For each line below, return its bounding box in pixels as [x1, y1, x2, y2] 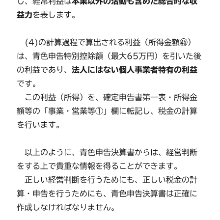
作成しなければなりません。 [17, 203, 119, 211]
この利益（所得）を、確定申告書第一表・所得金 [17, 93, 198, 101]
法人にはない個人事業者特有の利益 [72, 65, 198, 74]
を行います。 [17, 120, 64, 129]
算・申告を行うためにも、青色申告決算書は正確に [17, 189, 198, 197]
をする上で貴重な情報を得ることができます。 [17, 162, 182, 170]
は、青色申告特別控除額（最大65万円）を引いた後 [17, 52, 202, 60]
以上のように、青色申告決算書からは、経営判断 [17, 148, 198, 156]
